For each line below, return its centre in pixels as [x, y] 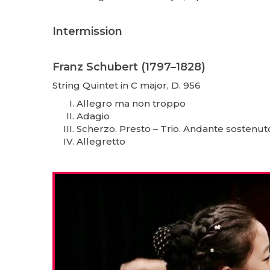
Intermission [87, 31]
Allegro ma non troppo [131, 103]
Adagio [93, 116]
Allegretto [101, 141]
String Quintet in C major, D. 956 [127, 85]
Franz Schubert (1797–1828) [129, 67]
